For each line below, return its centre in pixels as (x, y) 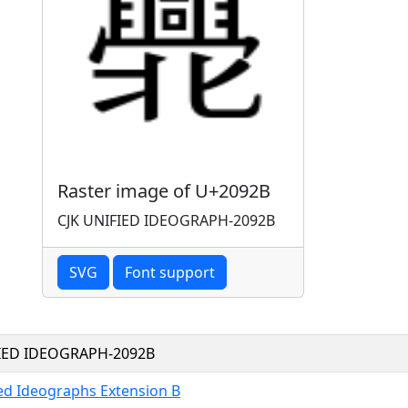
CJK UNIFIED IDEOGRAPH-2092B (166, 220)
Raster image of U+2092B (164, 190)
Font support (170, 272)
